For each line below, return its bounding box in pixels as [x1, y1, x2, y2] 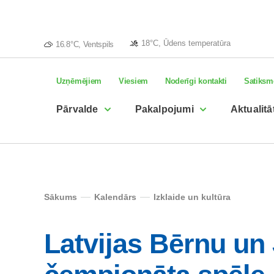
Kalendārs [94, 192, 136, 202]
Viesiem [119, 76, 148, 86]
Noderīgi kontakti [165, 76, 227, 86]
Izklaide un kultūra [154, 192, 231, 202]
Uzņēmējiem [56, 76, 102, 86]
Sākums [44, 192, 77, 202]
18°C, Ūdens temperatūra [141, 38, 231, 48]
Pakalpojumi [135, 104, 194, 114]
